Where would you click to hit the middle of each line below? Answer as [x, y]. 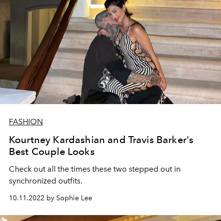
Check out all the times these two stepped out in [95, 169]
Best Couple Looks [52, 152]
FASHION [26, 122]
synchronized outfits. [46, 181]
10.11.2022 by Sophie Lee [51, 198]
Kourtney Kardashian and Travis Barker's [101, 140]
